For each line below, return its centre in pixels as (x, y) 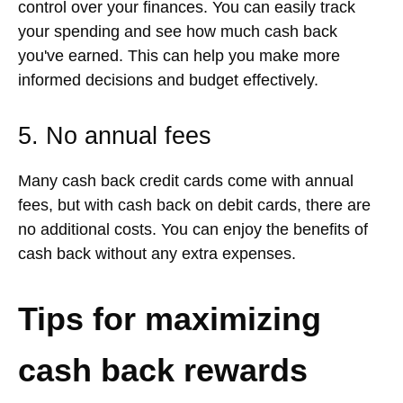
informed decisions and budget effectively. (168, 81)
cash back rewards (163, 371)
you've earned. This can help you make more (179, 56)
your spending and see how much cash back (178, 32)
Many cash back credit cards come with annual (186, 181)
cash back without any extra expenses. (157, 254)
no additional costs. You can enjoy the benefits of (193, 230)
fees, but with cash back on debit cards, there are (194, 206)
